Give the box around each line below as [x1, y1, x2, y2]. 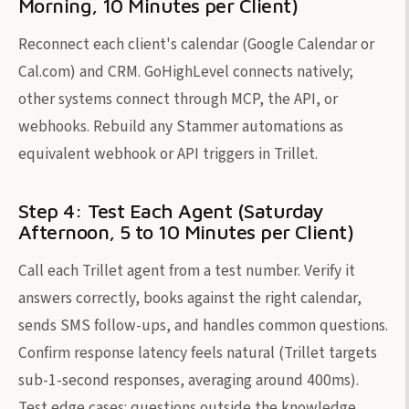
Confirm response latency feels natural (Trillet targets [18, 341, 377, 364]
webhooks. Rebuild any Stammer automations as [18, 114, 343, 138]
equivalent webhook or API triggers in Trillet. [18, 142, 318, 165]
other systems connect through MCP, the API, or [18, 87, 338, 110]
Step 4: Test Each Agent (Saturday [18, 198, 324, 223]
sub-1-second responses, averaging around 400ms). [18, 368, 359, 392]
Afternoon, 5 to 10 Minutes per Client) [18, 219, 354, 244]
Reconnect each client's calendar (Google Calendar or [18, 32, 374, 56]
